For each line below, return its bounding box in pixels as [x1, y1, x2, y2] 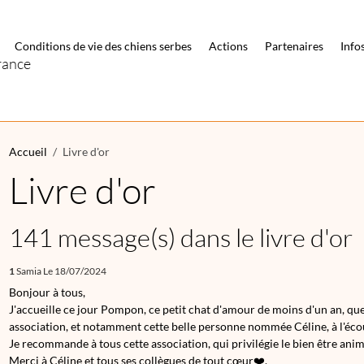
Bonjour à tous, [9, 285, 85, 299]
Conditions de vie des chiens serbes [15, 39, 192, 53]
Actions [209, 39, 248, 53]
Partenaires [265, 39, 323, 53]
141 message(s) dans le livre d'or [9, 222, 353, 253]
